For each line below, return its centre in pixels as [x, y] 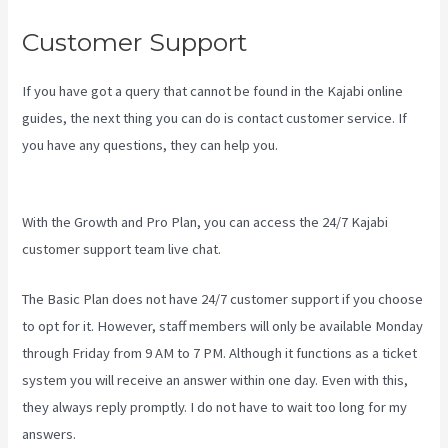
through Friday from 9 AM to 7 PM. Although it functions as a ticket [220, 353]
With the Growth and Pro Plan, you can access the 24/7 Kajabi [205, 222]
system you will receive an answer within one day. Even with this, [215, 380]
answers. [49, 434]
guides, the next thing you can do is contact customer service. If [215, 117]
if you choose [381, 299]
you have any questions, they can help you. [152, 144]
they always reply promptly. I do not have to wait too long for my [215, 407]
